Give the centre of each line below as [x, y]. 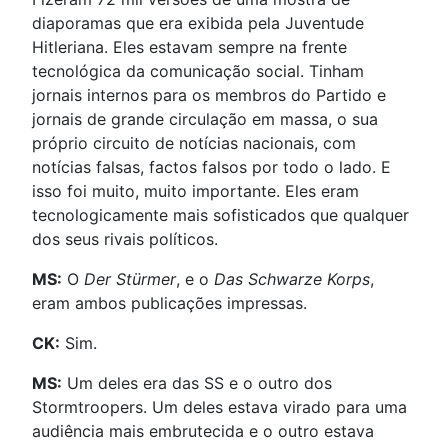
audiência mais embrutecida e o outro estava [203, 431]
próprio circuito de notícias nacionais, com [194, 143]
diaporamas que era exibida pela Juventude [198, 23]
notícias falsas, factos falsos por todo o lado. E [211, 167]
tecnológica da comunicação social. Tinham [198, 71]
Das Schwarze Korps [292, 279]
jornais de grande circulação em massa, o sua [205, 119]
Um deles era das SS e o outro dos [197, 383]
